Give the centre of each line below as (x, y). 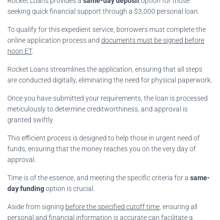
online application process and (54, 40)
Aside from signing (36, 206)
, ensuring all (179, 206)
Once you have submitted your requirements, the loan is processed (108, 98)
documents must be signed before (153, 40)
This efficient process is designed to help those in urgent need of (104, 138)
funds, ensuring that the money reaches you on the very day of (102, 149)
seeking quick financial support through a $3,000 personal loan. (103, 11)
